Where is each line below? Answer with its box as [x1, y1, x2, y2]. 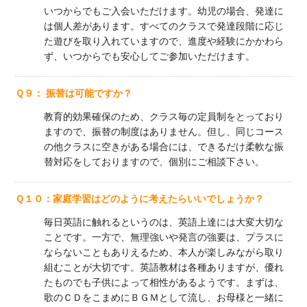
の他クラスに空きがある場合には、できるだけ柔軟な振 [44, 141, 284, 153]
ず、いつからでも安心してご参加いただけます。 [44, 51, 255, 62]
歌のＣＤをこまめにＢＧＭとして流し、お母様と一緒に [44, 292, 284, 304]
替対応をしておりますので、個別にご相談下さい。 [44, 156, 265, 168]
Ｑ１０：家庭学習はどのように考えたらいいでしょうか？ [15, 193, 264, 205]
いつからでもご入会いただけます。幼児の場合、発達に [44, 5, 284, 17]
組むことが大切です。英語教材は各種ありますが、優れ [44, 262, 284, 273]
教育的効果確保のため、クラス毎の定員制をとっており [44, 111, 284, 123]
